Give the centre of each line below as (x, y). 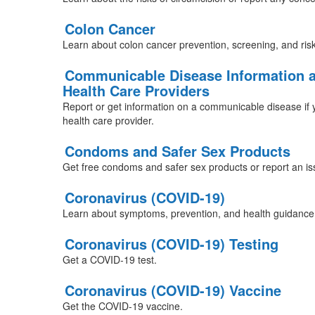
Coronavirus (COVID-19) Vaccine (173, 290)
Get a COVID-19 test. (109, 259)
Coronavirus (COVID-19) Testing (171, 244)
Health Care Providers (136, 90)
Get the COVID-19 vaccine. (122, 306)
